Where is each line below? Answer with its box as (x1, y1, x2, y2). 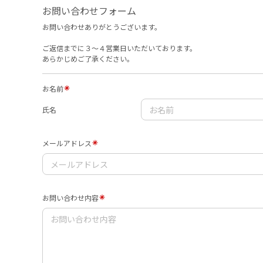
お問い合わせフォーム (42, 4, 136, 18)
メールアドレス (42, 138, 92, 149)
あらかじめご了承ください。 (42, 53, 134, 63)
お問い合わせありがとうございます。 (42, 22, 161, 32)
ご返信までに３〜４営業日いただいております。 (42, 43, 197, 53)
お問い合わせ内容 (42, 193, 99, 203)
